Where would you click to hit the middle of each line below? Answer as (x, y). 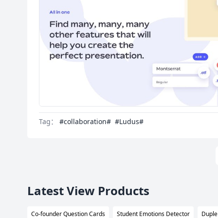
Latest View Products (88, 190)
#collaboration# (85, 121)
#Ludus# (129, 121)
